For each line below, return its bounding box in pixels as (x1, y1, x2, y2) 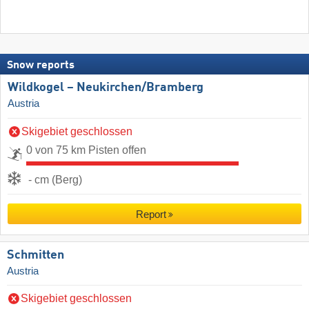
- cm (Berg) (28, 173, 82, 186)
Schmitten (7, 248, 64, 261)
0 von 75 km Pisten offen (26, 143, 146, 156)
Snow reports (7, 60, 74, 72)
